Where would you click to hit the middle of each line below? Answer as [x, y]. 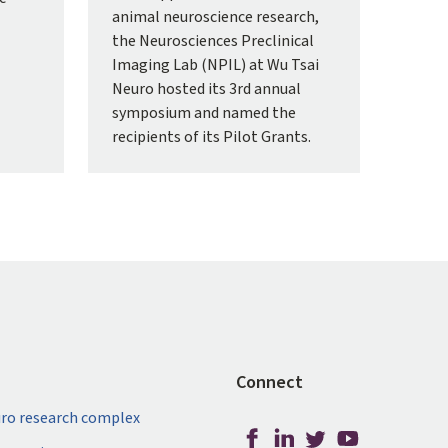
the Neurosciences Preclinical [212, 41]
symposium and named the [203, 113]
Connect [269, 383]
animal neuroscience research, [215, 17]
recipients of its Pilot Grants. [211, 137]
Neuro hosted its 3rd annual [206, 89]
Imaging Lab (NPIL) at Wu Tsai [215, 65]
